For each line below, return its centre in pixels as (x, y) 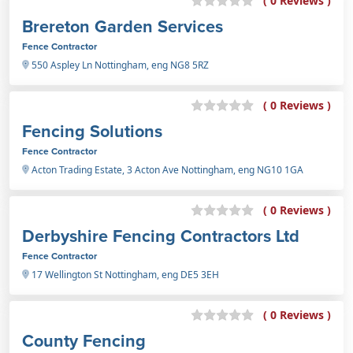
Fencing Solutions (92, 131)
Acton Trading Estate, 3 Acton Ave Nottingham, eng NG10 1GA (166, 169)
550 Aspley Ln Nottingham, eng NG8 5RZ (119, 65)
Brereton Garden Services (123, 26)
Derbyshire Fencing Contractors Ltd (161, 236)
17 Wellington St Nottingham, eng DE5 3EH (124, 274)
